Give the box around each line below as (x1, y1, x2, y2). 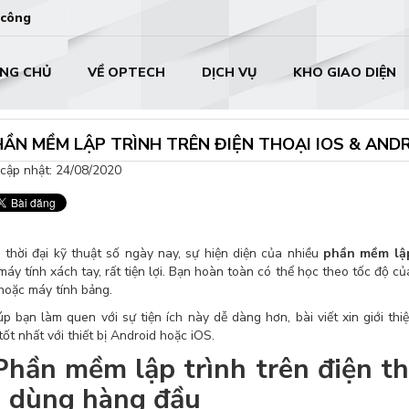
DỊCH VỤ (201, 64, 257, 81)
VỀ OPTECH (87, 64, 165, 81)
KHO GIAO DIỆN (292, 64, 396, 81)
